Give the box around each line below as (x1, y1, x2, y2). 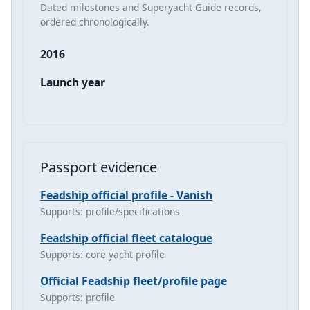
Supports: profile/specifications (40, 205, 180, 219)
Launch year (40, 75, 105, 91)
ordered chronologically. (40, 15, 149, 29)
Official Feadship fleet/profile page (40, 273, 227, 289)
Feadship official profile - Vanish (40, 188, 212, 203)
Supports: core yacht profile (40, 248, 165, 262)
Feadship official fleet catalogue (40, 230, 212, 246)
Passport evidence (40, 158, 157, 177)
